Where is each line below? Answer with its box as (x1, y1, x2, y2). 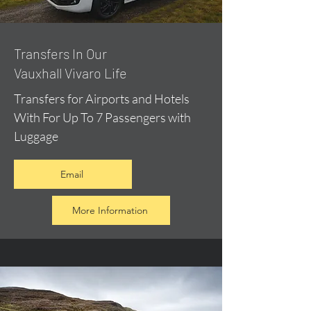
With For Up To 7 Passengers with (14, 110, 191, 125)
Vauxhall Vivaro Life (14, 65, 127, 81)
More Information (72, 204, 148, 217)
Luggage (14, 128, 58, 144)
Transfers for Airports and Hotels (14, 91, 190, 106)
